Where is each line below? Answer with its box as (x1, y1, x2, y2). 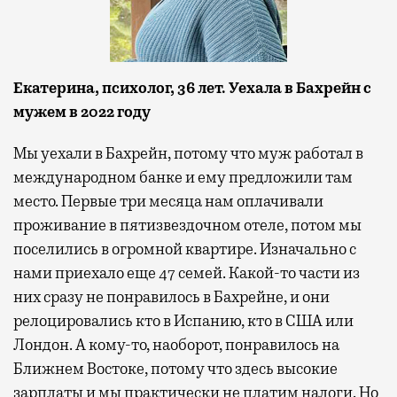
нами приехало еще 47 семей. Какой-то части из (13, 262, 360, 283)
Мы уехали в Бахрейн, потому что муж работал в (13, 143, 363, 163)
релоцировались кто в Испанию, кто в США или (13, 310, 354, 331)
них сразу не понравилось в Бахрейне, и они (13, 286, 330, 307)
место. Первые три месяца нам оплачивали (13, 191, 323, 211)
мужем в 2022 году (13, 101, 151, 121)
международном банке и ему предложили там (13, 167, 353, 187)
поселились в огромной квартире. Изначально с (13, 238, 356, 259)
